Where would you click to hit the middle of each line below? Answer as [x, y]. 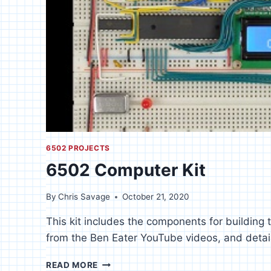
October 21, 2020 [156, 197]
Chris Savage [84, 197]
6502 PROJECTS [78, 148]
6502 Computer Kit [126, 170]
